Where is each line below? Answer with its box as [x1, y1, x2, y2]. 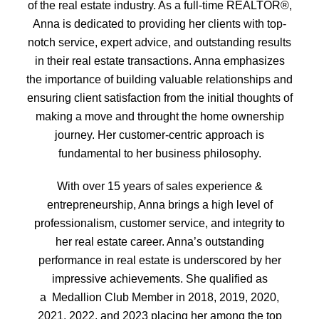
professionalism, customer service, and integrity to [34, 216, 285, 229]
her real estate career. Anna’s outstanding [55, 234, 264, 248]
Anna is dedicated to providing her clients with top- [33, 17, 286, 31]
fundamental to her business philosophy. [58, 147, 261, 160]
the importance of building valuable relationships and [26, 73, 293, 86]
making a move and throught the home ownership [35, 110, 284, 123]
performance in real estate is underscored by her [38, 253, 281, 266]
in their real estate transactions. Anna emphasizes [34, 54, 285, 68]
